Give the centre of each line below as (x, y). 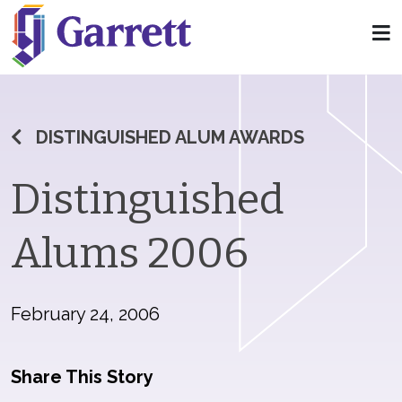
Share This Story (82, 377)
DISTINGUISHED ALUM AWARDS (170, 137)
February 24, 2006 (85, 314)
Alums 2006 (130, 253)
